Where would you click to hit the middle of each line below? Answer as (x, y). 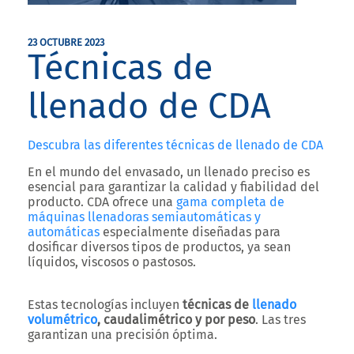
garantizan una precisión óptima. (124, 335)
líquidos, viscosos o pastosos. (112, 262)
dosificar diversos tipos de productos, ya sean (159, 247)
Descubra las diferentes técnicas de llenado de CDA (175, 145)
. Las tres (281, 320)
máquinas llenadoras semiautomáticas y (144, 217)
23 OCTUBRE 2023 (66, 42)
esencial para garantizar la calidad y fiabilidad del (173, 187)
